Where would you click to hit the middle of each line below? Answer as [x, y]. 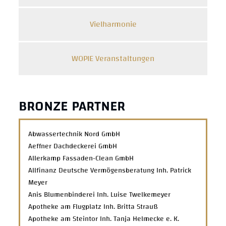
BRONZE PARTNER [72, 107]
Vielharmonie [113, 24]
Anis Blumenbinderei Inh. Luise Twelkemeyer [100, 194]
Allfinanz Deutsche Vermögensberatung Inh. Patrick [110, 170]
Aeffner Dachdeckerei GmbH [73, 146]
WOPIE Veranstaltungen [113, 59]
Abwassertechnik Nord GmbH [74, 134]
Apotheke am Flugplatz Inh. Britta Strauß [93, 207]
